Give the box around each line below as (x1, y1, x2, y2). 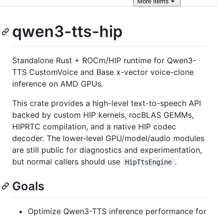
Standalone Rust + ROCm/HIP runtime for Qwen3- (12, 55, 196, 65)
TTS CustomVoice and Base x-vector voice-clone (12, 67, 194, 77)
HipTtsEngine (125, 158, 172, 166)
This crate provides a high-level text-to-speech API (12, 98, 201, 108)
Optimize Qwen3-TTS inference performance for (28, 206, 206, 216)
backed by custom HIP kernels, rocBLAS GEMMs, (12, 109, 194, 120)
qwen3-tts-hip (12, 22, 123, 41)
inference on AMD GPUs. (12, 78, 103, 89)
